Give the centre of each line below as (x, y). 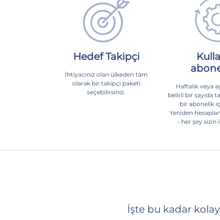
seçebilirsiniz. (106, 92)
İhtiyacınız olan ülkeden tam (106, 74)
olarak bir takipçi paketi (106, 83)
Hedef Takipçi (106, 56)
